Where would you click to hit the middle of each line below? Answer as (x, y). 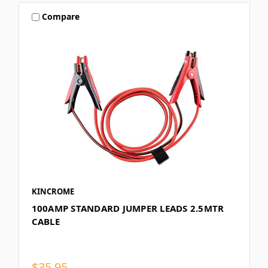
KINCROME (53, 191)
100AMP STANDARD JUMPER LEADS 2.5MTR (128, 208)
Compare (61, 17)
